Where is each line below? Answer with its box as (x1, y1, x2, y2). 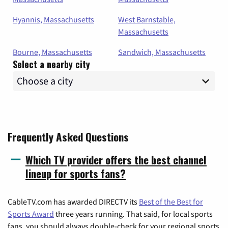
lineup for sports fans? (25, 165, 126, 181)
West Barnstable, (118, 14, 176, 24)
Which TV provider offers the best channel (25, 151, 207, 167)
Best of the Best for (139, 196, 203, 207)
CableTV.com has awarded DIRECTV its (8, 196, 139, 207)
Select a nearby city (13, 57, 90, 71)
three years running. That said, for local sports (54, 208, 213, 219)
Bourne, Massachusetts (13, 46, 92, 57)
